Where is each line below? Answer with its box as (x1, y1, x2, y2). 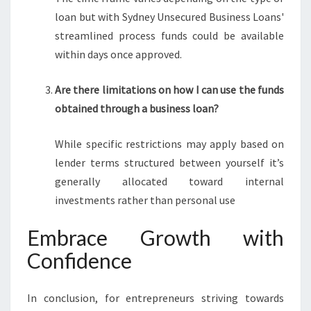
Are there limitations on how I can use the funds (55, 83, 284, 96)
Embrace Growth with (27, 225, 284, 250)
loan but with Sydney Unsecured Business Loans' (55, 10, 284, 24)
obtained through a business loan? (55, 101, 219, 115)
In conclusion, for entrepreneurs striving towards (27, 291, 284, 305)
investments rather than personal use (55, 193, 235, 207)
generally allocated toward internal (55, 174, 284, 188)
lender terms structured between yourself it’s (55, 155, 284, 169)
